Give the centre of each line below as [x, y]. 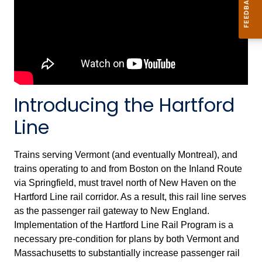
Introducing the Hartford [124, 105]
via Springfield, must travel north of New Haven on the [125, 182]
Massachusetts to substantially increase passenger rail [127, 253]
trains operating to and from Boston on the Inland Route [128, 168]
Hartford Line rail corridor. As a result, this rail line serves [130, 196]
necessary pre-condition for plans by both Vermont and [127, 239]
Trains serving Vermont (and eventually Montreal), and [126, 154]
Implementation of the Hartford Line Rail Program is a [124, 225]
